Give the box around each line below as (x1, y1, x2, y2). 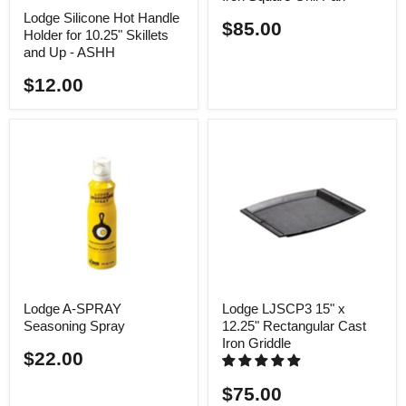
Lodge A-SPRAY (24, 300, 121, 316)
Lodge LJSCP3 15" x (222, 300, 345, 316)
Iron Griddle (222, 334, 291, 351)
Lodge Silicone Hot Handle (24, 10, 179, 26)
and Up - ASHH (24, 44, 115, 61)
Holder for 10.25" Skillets (24, 27, 169, 43)
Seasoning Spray (24, 317, 125, 333)
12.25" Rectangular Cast (222, 317, 366, 333)
